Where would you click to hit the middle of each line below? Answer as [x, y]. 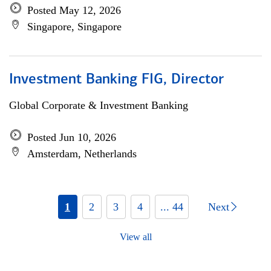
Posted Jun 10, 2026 [72, 137]
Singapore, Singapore [74, 27]
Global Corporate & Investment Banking [99, 105]
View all [135, 237]
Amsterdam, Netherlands [82, 154]
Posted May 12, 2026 [74, 10]
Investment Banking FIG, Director [116, 80]
